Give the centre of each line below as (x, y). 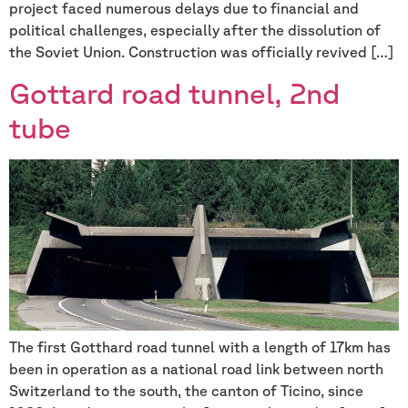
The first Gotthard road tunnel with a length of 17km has (200, 347)
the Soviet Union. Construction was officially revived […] (201, 51)
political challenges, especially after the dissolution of (195, 30)
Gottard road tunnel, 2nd (174, 93)
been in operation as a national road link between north (196, 368)
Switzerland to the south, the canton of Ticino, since (186, 390)
